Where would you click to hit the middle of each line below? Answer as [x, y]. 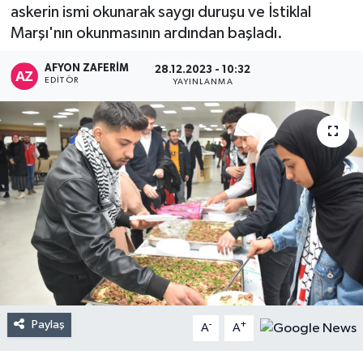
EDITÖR [62, 80]
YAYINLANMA [203, 82]
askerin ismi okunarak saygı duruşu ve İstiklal [160, 13]
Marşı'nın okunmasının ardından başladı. [146, 34]
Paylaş [48, 324]
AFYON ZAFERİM [87, 68]
